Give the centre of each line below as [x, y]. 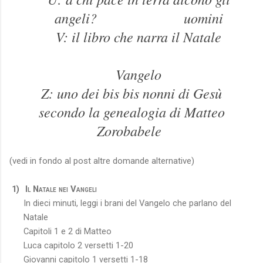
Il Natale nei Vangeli [61, 189]
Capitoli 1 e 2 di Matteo [68, 231]
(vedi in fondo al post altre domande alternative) [102, 161]
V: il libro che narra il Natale [139, 36]
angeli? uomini [139, 17]
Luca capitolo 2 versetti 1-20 [78, 245]
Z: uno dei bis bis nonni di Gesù [131, 92]
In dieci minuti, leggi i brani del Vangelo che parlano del [127, 203]
